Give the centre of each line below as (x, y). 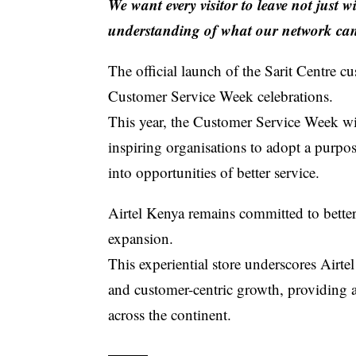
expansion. (141, 238)
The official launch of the (187, 70)
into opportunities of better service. (214, 172)
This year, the (151, 121)
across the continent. (170, 314)
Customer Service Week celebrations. (221, 95)
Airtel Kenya (147, 212)
